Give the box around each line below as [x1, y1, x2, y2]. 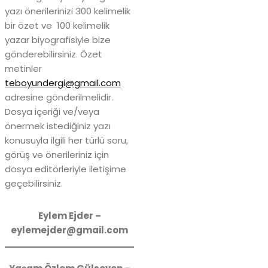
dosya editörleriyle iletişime [5, 163, 126, 176]
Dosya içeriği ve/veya [5, 105, 99, 118]
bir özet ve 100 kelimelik [5, 19, 109, 32]
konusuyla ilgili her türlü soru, [5, 134, 128, 147]
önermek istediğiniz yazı [5, 120, 111, 133]
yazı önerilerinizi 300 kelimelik [5, 5, 130, 18]
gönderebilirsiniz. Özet [5, 48, 102, 61]
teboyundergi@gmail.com [5, 77, 121, 90]
